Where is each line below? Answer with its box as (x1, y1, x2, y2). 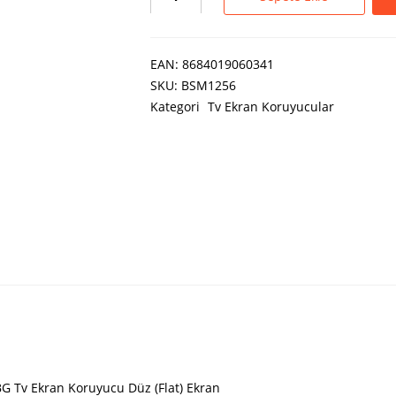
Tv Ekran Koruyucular (207, 98, 334, 116)
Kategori (149, 98, 203, 116)
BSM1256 (180, 77, 236, 95)
